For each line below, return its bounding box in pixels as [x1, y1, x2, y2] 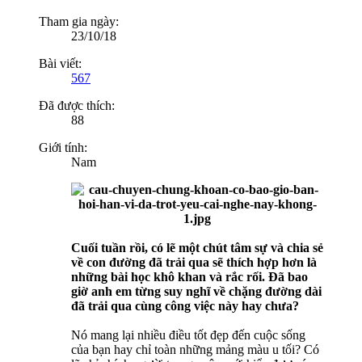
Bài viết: [39, 57, 82, 71]
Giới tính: [39, 141, 87, 155]
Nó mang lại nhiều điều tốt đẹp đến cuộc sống [71, 328, 305, 343]
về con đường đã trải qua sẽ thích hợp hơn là [71, 255, 317, 270]
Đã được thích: [39, 99, 115, 113]
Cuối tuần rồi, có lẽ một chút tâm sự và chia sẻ [71, 241, 323, 255]
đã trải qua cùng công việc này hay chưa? [71, 299, 299, 314]
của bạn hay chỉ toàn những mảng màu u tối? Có [71, 343, 319, 357]
